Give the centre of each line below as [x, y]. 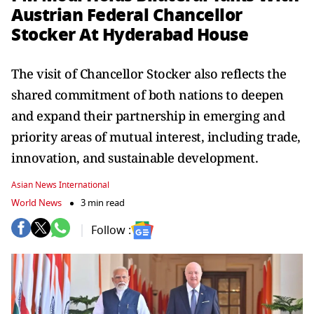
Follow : [111, 230]
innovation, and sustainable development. [135, 158]
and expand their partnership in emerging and [148, 116]
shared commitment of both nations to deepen [148, 95]
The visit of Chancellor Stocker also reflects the [149, 74]
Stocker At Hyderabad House [130, 35]
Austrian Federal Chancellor [127, 15]
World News [36, 203]
